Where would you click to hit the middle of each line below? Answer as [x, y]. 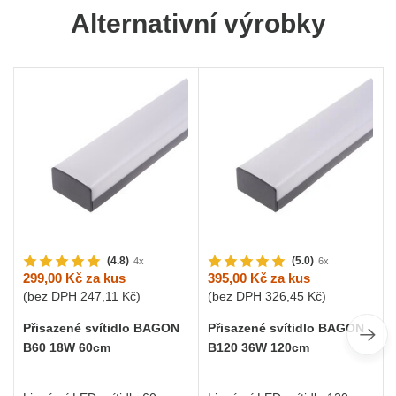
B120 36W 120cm [259, 348]
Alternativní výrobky [198, 24]
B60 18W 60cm [67, 348]
